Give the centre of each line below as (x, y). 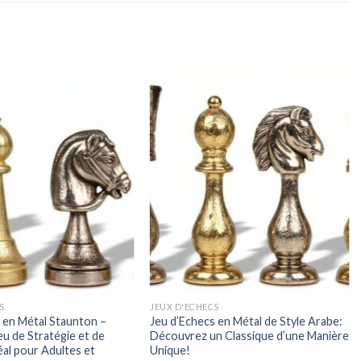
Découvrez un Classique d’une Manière (249, 335)
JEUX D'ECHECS (185, 306)
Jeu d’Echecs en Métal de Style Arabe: (246, 321)
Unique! (170, 350)
